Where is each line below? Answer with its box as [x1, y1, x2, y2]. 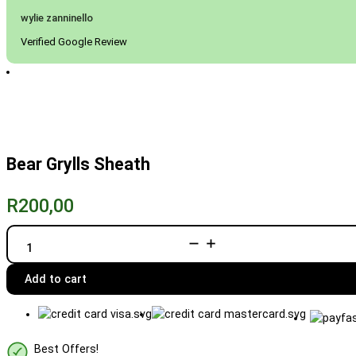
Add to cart [25, 273, 87, 286]
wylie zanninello [21, 11, 94, 24]
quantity [24, 266, 69, 280]
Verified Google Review [21, 35, 128, 48]
